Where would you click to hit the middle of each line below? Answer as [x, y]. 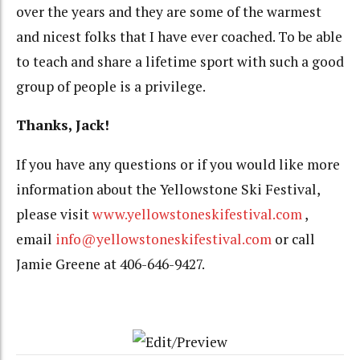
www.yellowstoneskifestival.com [197, 214]
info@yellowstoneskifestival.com [164, 239]
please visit [54, 214]
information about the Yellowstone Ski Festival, [168, 189]
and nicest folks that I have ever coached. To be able [179, 36]
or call [293, 239]
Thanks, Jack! [63, 125]
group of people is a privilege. [111, 86]
